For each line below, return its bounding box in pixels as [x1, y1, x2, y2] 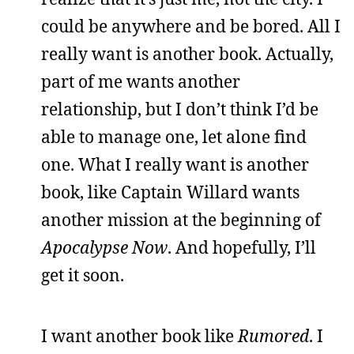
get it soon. [41, 264, 124, 286]
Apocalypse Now [41, 236, 168, 258]
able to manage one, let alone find [41, 126, 307, 148]
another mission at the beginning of [41, 209, 321, 231]
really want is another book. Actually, [41, 43, 333, 65]
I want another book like [41, 325, 238, 347]
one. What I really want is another [41, 153, 309, 175]
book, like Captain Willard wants [41, 181, 299, 203]
